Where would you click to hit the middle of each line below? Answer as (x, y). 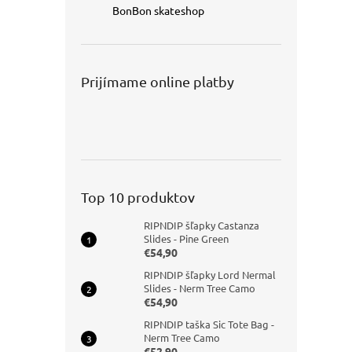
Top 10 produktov (138, 197)
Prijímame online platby (158, 81)
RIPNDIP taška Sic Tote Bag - (209, 324)
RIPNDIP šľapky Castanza (202, 225)
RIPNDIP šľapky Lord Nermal (210, 275)
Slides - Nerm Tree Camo (200, 288)
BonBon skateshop (158, 10)
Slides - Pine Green (186, 238)
